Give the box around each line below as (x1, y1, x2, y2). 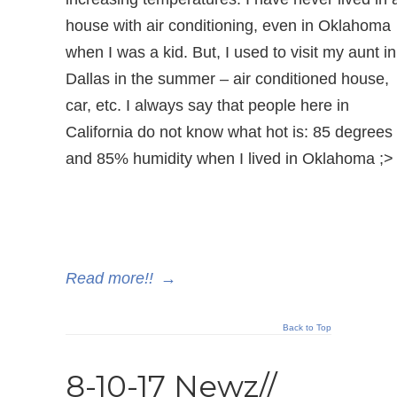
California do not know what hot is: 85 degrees (66, 123, 393, 141)
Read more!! (66, 269, 153, 287)
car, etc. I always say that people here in (66, 97, 349, 114)
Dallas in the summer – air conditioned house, (66, 70, 389, 88)
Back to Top (283, 323, 331, 332)
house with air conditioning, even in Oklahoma (66, 17, 391, 35)
